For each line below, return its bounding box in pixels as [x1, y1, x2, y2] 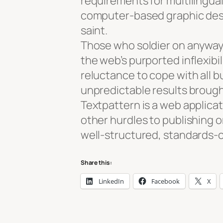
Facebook [151, 176, 180, 186]
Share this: [80, 158, 112, 167]
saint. [80, 22, 108, 38]
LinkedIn [98, 176, 124, 186]
